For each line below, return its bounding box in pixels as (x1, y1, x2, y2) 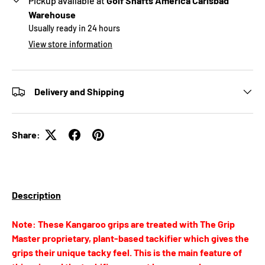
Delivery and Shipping (34, 86, 124, 98)
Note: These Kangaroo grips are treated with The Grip (12, 218, 235, 230)
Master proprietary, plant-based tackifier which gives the (12, 232, 249, 244)
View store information (28, 39, 112, 50)
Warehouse (28, 9, 76, 21)
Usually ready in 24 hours (28, 23, 120, 34)
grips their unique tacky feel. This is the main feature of (12, 246, 242, 258)
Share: (12, 129, 40, 141)
